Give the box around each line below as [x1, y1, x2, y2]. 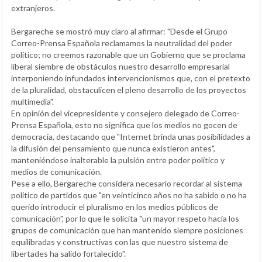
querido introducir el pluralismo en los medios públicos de [11, 202, 218, 212]
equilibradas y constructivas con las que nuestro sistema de [11, 237, 228, 247]
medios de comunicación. [11, 167, 102, 177]
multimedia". [11, 96, 54, 106]
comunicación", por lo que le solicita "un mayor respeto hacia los [11, 213, 239, 223]
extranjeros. [11, 3, 55, 13]
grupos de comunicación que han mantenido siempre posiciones [11, 225, 243, 235]
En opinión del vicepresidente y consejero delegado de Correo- [11, 108, 240, 118]
